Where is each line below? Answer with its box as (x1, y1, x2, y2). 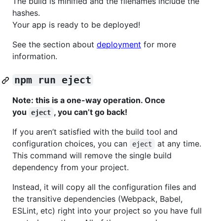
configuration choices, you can (12, 139, 130, 149)
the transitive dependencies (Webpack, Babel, (12, 194, 183, 204)
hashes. (12, 8, 40, 18)
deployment (97, 39, 141, 50)
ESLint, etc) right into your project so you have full (12, 206, 202, 216)
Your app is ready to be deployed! (12, 20, 140, 30)
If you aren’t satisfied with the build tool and (12, 127, 178, 137)
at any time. (154, 139, 204, 149)
